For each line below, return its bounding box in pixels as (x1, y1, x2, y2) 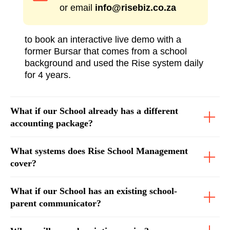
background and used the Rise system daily (25, 58, 203, 68)
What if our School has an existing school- (10, 186, 177, 196)
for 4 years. (25, 70, 71, 80)
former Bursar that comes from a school (25, 46, 187, 56)
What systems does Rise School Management (10, 146, 188, 156)
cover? (10, 158, 36, 168)
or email (60, 3, 95, 13)
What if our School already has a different (10, 106, 178, 116)
